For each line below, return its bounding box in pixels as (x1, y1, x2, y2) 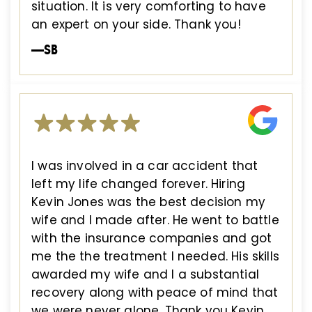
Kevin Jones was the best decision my (31, 193, 266, 210)
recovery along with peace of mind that (31, 283, 279, 301)
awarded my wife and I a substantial (31, 265, 259, 283)
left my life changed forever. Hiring (31, 175, 246, 192)
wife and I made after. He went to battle (31, 211, 279, 228)
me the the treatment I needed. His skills (31, 247, 279, 265)
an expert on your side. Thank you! (31, 15, 241, 33)
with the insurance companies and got (31, 229, 272, 247)
